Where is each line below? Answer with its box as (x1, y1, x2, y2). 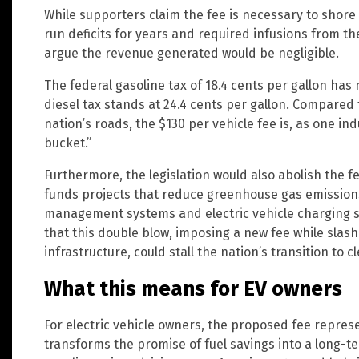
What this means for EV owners (44, 276, 342, 301)
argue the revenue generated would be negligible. (44, 45, 339, 61)
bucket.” (44, 135, 91, 151)
